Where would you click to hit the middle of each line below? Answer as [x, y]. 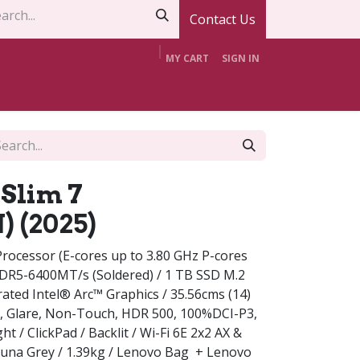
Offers [149, 88]
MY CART [187, 58]
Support [221, 88]
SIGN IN [241, 58]
